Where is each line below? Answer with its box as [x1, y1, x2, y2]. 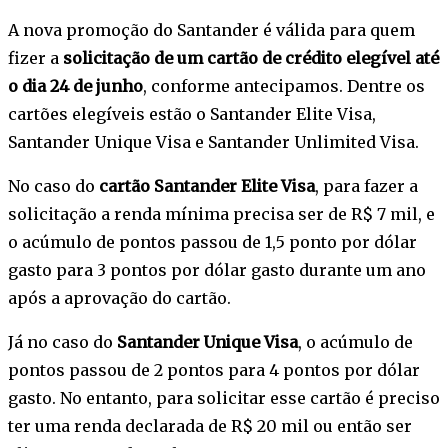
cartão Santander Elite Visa [99, 175, 315, 196]
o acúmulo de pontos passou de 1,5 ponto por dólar [8, 231, 417, 252]
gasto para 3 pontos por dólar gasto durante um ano [8, 259, 426, 280]
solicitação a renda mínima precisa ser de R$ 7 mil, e [8, 203, 435, 224]
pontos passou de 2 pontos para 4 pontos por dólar [8, 359, 420, 380]
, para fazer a [315, 175, 418, 196]
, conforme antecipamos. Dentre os [143, 75, 425, 96]
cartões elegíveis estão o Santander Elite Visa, [8, 103, 376, 124]
